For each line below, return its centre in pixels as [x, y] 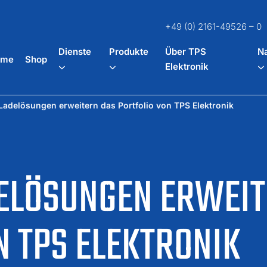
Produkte [128, 52]
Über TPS [186, 52]
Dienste [75, 52]
